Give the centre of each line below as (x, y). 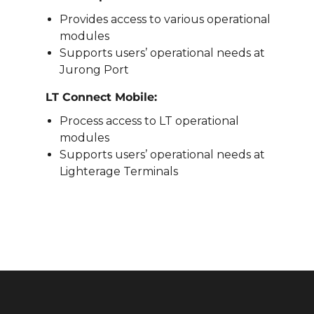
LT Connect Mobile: (101, 97)
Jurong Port (94, 70)
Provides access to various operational (165, 19)
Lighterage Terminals (119, 171)
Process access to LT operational (149, 121)
